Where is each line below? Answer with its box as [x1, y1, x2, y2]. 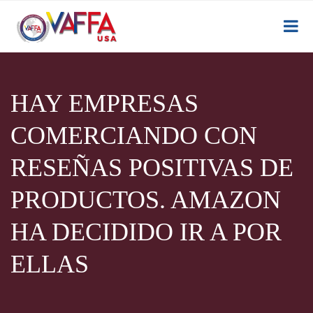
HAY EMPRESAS [10, 89, 198, 117]
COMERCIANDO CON [10, 122, 257, 150]
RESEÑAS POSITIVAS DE [10, 154, 293, 182]
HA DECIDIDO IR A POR [10, 218, 282, 246]
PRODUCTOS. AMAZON [10, 186, 281, 214]
